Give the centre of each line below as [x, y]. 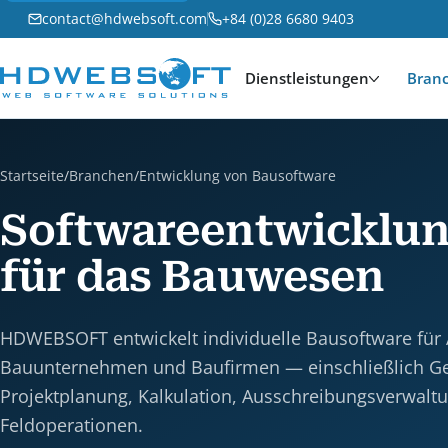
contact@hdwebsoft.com [124, 18]
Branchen [101, 175]
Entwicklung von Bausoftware [237, 175]
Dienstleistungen [306, 78]
